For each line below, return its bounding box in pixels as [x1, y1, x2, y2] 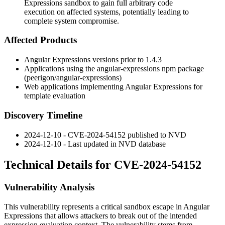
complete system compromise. [24, 16, 119, 25]
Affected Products [4, 35, 77, 46]
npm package [160, 64, 204, 73]
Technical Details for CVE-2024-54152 [4, 158, 201, 172]
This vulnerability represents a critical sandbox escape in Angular [4, 202, 209, 211]
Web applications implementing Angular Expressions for [24, 82, 202, 91]
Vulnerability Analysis [4, 182, 94, 193]
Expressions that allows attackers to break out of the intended [4, 211, 197, 220]
